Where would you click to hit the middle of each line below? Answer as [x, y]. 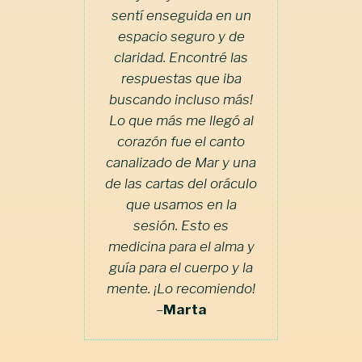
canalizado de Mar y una [181, 162]
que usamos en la [181, 204]
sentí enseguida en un [181, 15]
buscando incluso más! [181, 99]
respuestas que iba [181, 78]
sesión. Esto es [181, 225]
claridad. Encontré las [181, 57]
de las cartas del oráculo [181, 183]
